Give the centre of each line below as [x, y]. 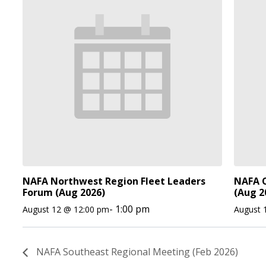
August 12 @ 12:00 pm [66, 209]
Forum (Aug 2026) [64, 192]
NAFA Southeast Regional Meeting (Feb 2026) [136, 252]
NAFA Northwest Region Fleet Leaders [114, 181]
